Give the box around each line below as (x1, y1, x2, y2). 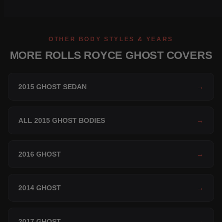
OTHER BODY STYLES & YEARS (49, 36, 173, 43)
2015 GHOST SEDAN (18, 83, 87, 91)
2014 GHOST (18, 184, 61, 192)
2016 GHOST (18, 150, 61, 159)
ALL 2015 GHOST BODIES (18, 116, 105, 125)
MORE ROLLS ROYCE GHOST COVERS (9, 49, 213, 62)
